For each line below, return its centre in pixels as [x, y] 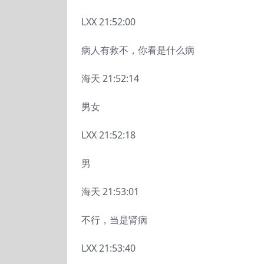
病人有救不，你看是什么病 [138, 50]
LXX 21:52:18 [108, 135]
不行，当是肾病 [114, 220]
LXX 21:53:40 [108, 248]
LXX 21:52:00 [108, 22]
